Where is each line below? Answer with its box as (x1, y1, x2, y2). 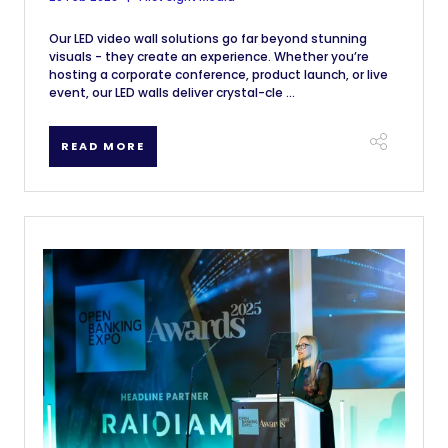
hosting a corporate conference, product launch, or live (49, 66, 388, 83)
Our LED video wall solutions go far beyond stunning (49, 30, 367, 47)
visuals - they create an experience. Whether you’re (49, 48, 369, 65)
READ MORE (61, 138, 145, 154)
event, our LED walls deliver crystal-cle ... (49, 84, 295, 101)
